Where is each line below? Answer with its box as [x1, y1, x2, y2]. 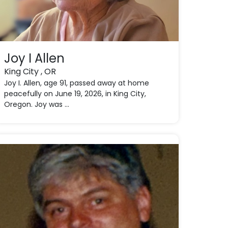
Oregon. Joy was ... [4, 99, 69, 109]
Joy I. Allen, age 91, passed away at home [4, 78, 149, 88]
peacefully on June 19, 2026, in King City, [4, 89, 146, 99]
